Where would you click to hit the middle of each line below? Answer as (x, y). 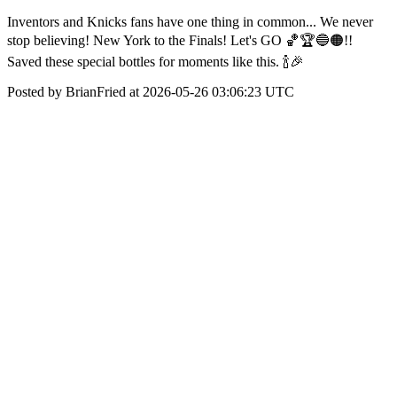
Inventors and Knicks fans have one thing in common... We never (190, 22)
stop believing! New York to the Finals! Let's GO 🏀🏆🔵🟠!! (180, 40)
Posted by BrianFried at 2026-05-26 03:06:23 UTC (151, 92)
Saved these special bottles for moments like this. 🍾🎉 (156, 62)
